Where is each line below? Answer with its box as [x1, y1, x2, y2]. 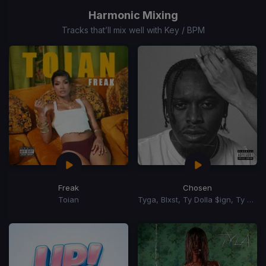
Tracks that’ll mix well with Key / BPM [61, 24, 205, 35]
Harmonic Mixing [88, 8, 178, 21]
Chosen [183, 182, 212, 192]
